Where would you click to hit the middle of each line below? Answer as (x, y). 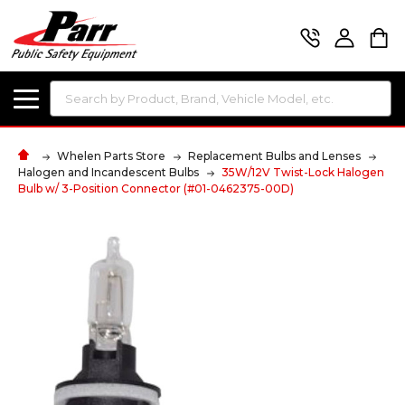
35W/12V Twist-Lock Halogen (303, 172)
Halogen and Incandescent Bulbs (108, 172)
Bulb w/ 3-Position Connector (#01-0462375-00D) (156, 188)
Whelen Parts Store (111, 155)
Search (71, 91)
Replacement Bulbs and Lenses (274, 155)
